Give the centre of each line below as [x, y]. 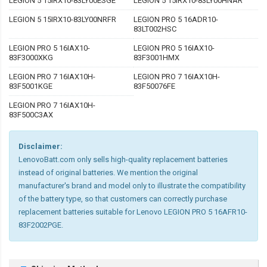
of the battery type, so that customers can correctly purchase [123, 199]
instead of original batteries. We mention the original [108, 173]
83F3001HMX [156, 58]
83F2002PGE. [41, 225]
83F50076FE [154, 86]
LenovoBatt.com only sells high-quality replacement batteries [123, 160]
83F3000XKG [31, 58]
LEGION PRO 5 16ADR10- [176, 20]
